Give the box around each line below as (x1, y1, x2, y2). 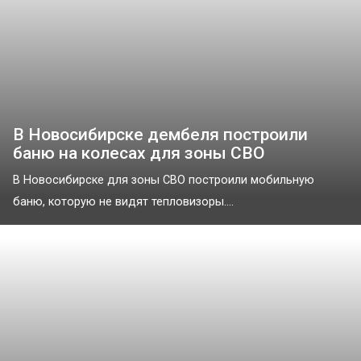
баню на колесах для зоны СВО (13, 143, 265, 163)
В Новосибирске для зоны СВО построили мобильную (13, 172, 314, 187)
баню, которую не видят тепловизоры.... (13, 194, 234, 209)
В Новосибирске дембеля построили (13, 124, 308, 144)
